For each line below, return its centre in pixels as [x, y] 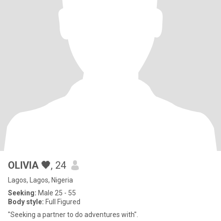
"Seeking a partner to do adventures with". [73, 215]
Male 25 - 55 [56, 193]
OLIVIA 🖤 [29, 165]
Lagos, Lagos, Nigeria [40, 180]
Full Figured [62, 202]
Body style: [26, 202]
